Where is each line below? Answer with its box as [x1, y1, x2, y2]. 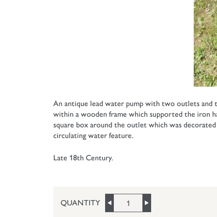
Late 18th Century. [53, 153, 113, 162]
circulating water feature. [53, 131, 134, 140]
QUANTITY [61, 198, 100, 207]
